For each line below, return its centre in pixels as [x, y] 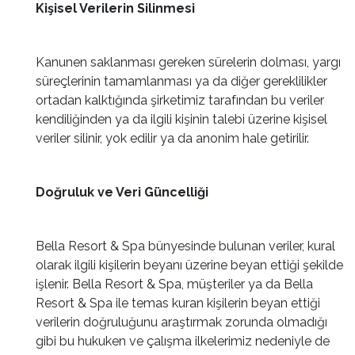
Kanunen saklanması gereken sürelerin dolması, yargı [188, 62]
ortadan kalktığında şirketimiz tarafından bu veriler [180, 100]
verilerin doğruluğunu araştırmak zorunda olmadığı [181, 322]
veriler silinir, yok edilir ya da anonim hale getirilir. [172, 138]
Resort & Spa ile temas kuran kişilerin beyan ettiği [178, 303]
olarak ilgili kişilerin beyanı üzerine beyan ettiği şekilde [189, 265]
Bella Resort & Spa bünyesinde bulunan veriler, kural [185, 246]
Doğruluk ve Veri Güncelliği [122, 192]
